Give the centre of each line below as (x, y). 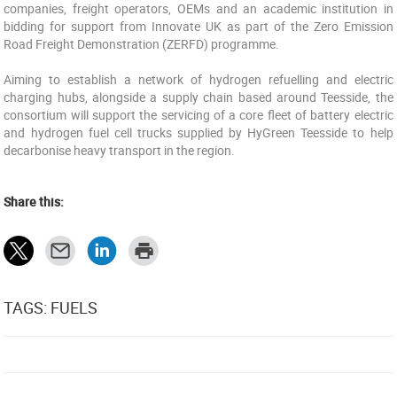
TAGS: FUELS (51, 307)
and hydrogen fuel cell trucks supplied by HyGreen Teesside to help (198, 132)
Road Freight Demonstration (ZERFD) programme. (142, 44)
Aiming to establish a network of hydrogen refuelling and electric (198, 79)
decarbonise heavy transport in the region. (120, 150)
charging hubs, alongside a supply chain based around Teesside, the (198, 97)
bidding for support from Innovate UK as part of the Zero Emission (198, 26)
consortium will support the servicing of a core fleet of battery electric (198, 115)
